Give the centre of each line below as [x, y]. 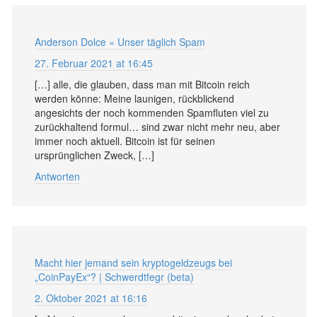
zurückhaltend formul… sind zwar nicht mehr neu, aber [157, 126]
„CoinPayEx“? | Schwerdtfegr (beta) [114, 276]
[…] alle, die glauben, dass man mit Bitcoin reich [142, 84]
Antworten [57, 176]
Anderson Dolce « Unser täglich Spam [120, 41]
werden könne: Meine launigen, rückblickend [134, 98]
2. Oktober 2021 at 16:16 [91, 298]
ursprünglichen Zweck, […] [94, 155]
